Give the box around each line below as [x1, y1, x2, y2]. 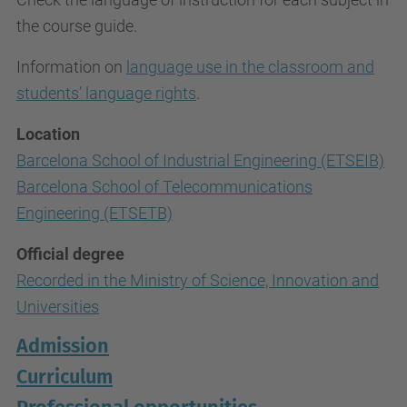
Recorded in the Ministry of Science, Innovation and [16, 271, 379, 290]
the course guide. [16, 16, 137, 35]
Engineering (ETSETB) [16, 203, 173, 223]
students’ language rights [16, 84, 196, 103]
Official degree [16, 244, 124, 263]
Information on [16, 57, 126, 76]
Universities [16, 297, 99, 316]
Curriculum [16, 365, 113, 389]
